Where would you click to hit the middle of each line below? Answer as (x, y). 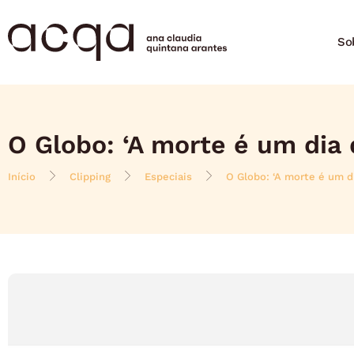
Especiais (168, 176)
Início (22, 176)
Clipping (90, 176)
